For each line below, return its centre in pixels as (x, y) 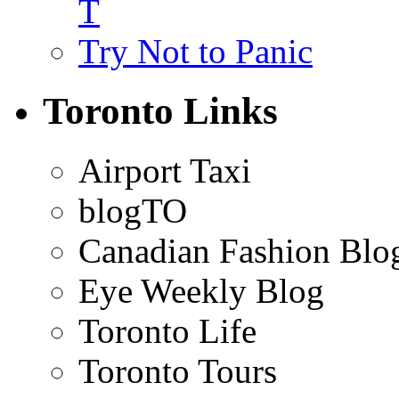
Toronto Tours (178, 370)
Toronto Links (160, 110)
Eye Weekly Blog (201, 290)
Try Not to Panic (195, 51)
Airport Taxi (165, 170)
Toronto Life (167, 330)
